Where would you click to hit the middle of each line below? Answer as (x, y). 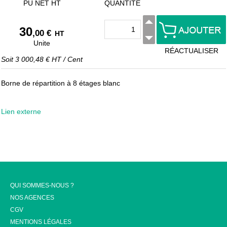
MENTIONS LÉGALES (41, 222)
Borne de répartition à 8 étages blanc (61, 83)
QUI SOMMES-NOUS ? (42, 185)
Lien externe (21, 111)
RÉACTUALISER (191, 51)
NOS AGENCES (32, 198)
